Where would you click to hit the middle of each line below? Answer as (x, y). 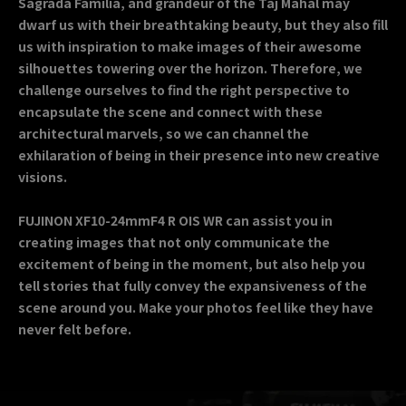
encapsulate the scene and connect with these (170, 111)
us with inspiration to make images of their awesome (190, 46)
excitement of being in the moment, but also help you (192, 263)
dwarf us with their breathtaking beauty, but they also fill (203, 24)
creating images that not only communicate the (174, 242)
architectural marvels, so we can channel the (164, 133)
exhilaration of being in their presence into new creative (199, 155)
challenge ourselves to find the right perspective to (184, 89)
